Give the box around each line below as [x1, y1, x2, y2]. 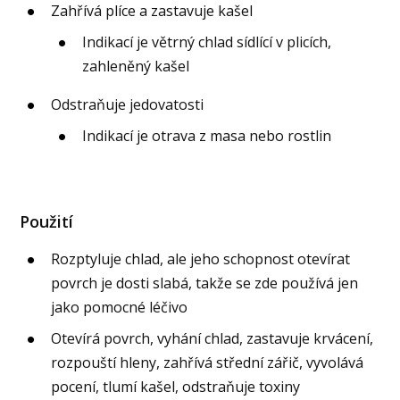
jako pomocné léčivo [51, 296, 188, 317]
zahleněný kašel [82, 55, 190, 76]
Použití [20, 210, 74, 232]
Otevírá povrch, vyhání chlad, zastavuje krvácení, [51, 328, 374, 348]
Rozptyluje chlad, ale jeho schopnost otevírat [51, 248, 351, 269]
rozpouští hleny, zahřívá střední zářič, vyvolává [51, 352, 364, 372]
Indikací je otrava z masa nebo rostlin [82, 125, 332, 146]
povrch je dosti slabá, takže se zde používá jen [51, 272, 359, 293]
